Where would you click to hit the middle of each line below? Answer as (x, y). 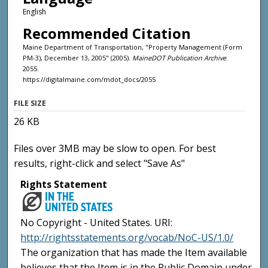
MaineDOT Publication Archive (179, 57)
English (34, 12)
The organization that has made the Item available (134, 253)
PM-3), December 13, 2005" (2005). (77, 57)
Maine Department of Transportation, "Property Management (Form (132, 47)
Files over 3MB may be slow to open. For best (115, 149)
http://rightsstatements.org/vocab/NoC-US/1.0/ (127, 238)
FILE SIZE (30, 103)
